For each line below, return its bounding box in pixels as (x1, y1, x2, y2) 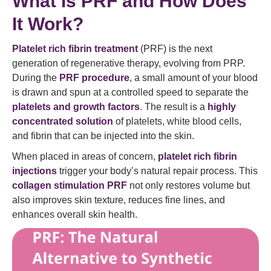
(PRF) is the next (138, 44, 212, 54)
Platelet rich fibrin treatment (12, 44, 138, 54)
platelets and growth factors (12, 102, 140, 112)
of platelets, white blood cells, (113, 116, 241, 126)
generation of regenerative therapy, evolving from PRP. (12, 58, 245, 68)
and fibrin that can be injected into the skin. (12, 131, 194, 141)
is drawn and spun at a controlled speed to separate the (12, 87, 249, 97)
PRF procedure (59, 73, 129, 83)
